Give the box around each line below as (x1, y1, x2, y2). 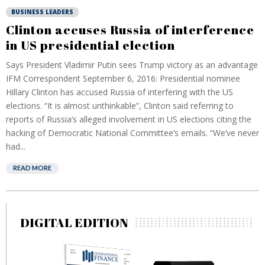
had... (6, 141, 25, 152)
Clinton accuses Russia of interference (6, 21, 254, 38)
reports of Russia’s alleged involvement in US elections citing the (6, 114, 251, 125)
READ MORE (13, 164, 51, 172)
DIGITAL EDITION (20, 214, 128, 231)
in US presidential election (6, 37, 175, 53)
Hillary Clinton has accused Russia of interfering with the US (6, 86, 233, 98)
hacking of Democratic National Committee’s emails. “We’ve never (6, 127, 259, 138)
